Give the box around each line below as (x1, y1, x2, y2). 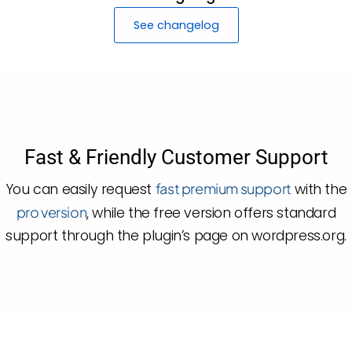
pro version (16, 203, 87, 221)
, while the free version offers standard (86, 203, 336, 222)
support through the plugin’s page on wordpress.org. (5, 225, 346, 245)
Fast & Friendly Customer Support (24, 145, 328, 169)
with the (291, 179, 347, 199)
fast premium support (155, 179, 291, 197)
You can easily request (5, 179, 156, 199)
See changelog (133, 16, 219, 33)
